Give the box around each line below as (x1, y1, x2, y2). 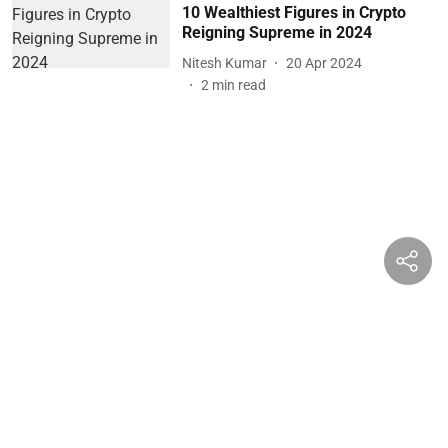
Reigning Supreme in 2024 (181, 23, 372, 42)
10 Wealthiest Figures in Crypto (181, 3, 406, 22)
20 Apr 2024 (285, 54, 362, 71)
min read (211, 77, 266, 93)
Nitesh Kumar (181, 54, 267, 71)
